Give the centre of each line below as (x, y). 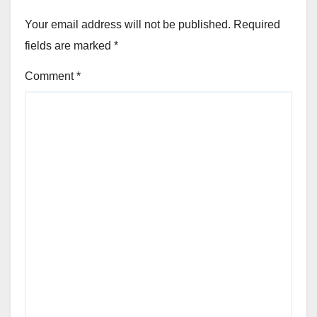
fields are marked (69, 45)
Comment (51, 76)
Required (257, 24)
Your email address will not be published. (128, 24)
